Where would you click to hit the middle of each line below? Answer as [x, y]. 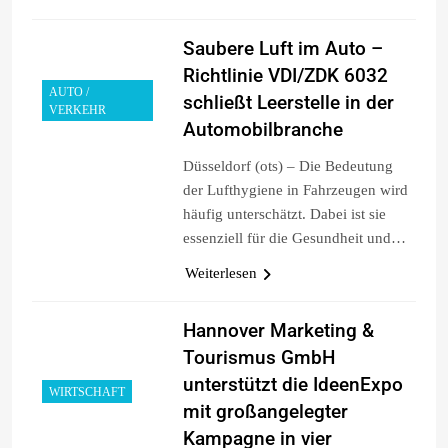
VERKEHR [77, 109]
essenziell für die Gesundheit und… [294, 237]
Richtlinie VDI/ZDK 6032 [285, 75]
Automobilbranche [262, 129]
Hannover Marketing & [278, 330]
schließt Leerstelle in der [288, 102]
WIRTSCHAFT [87, 391]
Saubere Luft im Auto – [282, 48]
